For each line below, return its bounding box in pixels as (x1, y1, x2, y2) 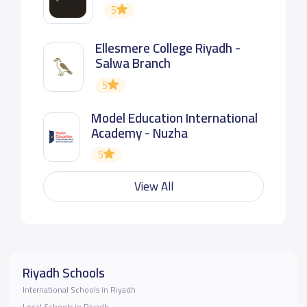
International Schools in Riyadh (22, 282, 136, 298)
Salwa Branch (95, 51, 171, 76)
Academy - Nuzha (90, 120, 188, 145)
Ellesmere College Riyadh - (95, 36, 241, 61)
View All (134, 175, 173, 198)
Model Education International (90, 105, 258, 130)
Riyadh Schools (22, 260, 105, 286)
